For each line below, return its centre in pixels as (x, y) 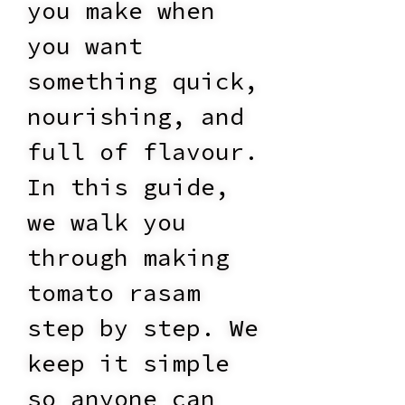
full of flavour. (143, 152)
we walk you (107, 222)
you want (85, 46)
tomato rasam (114, 293)
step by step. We (143, 328)
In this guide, (128, 187)
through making (128, 258)
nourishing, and (136, 117)
